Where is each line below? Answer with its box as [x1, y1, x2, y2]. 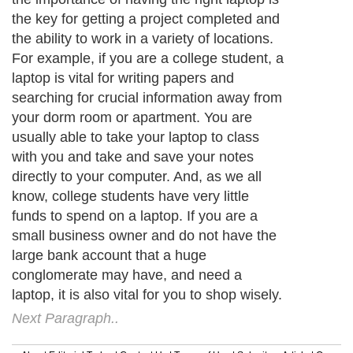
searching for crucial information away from [12, 90, 282, 106]
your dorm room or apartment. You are [12, 110, 252, 126]
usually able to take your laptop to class [12, 129, 259, 146]
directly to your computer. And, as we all [12, 169, 262, 185]
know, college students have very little [12, 188, 249, 205]
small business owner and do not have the [12, 228, 277, 244]
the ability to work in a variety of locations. [12, 31, 273, 47]
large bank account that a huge [12, 247, 206, 264]
